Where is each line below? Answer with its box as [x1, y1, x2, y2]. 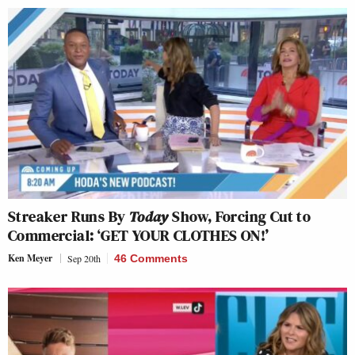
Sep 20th [67, 251, 101, 265]
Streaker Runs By [8, 204, 129, 227]
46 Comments [114, 251, 188, 265]
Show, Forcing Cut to [168, 204, 311, 227]
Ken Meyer [8, 250, 52, 265]
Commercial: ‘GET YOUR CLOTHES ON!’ [8, 223, 269, 246]
